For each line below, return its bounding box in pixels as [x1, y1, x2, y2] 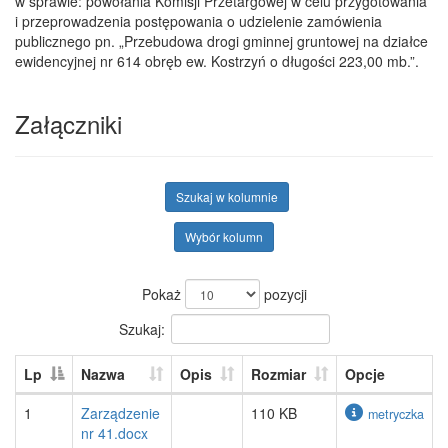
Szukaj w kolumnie [175, 188, 278, 205]
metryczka [368, 405, 424, 423]
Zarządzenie [81, 403, 160, 423]
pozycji [259, 284, 307, 304]
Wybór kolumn [185, 228, 263, 245]
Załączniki [15, 106, 122, 141]
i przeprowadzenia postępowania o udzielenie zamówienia [15, 11, 382, 31]
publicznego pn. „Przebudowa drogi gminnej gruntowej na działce [15, 31, 428, 51]
